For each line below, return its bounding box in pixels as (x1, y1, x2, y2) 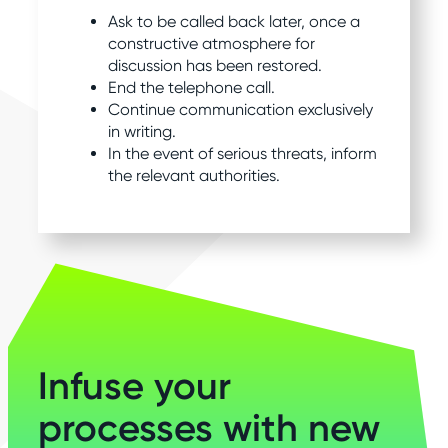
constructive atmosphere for (108, 34, 315, 54)
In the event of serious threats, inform (108, 144, 377, 164)
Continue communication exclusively (108, 100, 373, 120)
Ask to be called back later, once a (108, 12, 360, 32)
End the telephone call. (108, 78, 275, 98)
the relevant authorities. (108, 166, 280, 186)
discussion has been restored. (108, 56, 322, 76)
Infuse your (38, 363, 231, 410)
